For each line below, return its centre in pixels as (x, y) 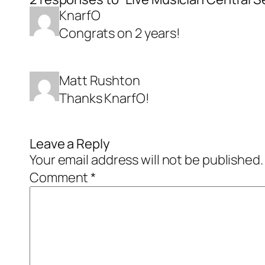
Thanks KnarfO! (104, 98)
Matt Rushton (100, 80)
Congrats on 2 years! (120, 33)
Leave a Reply (70, 144)
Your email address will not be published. (146, 160)
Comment (60, 177)
